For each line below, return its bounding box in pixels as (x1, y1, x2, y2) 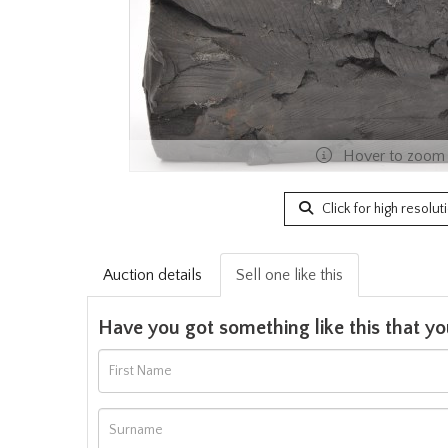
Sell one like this (236, 266, 343, 284)
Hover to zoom (339, 147, 445, 165)
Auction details (103, 266, 202, 284)
